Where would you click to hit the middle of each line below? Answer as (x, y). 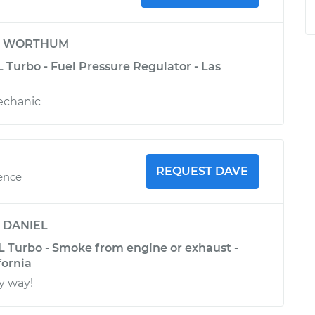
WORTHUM (36, 44)
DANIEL (25, 225)
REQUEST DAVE (202, 171)
